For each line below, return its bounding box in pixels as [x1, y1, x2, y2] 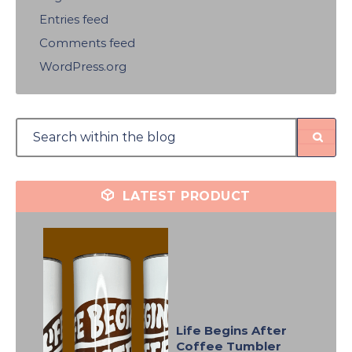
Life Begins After [176, 323, 287, 338]
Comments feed [39, 35, 135, 50]
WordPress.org [39, 59, 126, 74]
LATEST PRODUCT [118, 189, 251, 203]
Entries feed [39, 12, 108, 27]
